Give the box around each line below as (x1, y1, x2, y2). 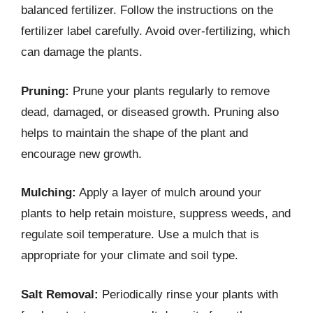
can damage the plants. (21, 45, 143, 59)
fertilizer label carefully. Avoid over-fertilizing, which (21, 24, 290, 38)
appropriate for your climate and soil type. (21, 249, 238, 262)
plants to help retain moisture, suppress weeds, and (21, 207, 291, 220)
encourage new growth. (21, 147, 142, 161)
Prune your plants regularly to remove (69, 84, 270, 98)
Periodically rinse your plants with (99, 287, 278, 301)
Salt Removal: (21, 287, 99, 301)
